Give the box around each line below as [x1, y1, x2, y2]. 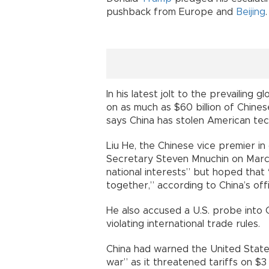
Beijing [236, 7, 265, 17]
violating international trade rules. [106, 219, 260, 229]
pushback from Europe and [106, 7, 236, 17]
